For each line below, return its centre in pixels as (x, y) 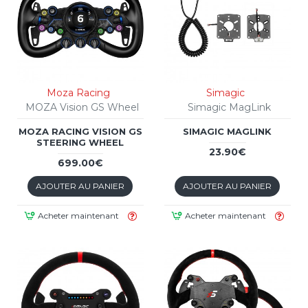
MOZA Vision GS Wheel (82, 107)
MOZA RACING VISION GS (80, 131)
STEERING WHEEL (80, 142)
